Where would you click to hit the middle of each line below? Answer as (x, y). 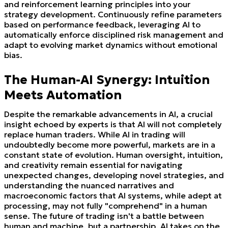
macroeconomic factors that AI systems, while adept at (113, 195)
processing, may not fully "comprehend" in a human (106, 205)
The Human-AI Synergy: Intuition (107, 80)
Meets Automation (63, 95)
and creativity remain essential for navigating (93, 165)
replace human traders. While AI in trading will (95, 134)
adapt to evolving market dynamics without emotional (111, 45)
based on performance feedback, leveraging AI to (102, 24)
